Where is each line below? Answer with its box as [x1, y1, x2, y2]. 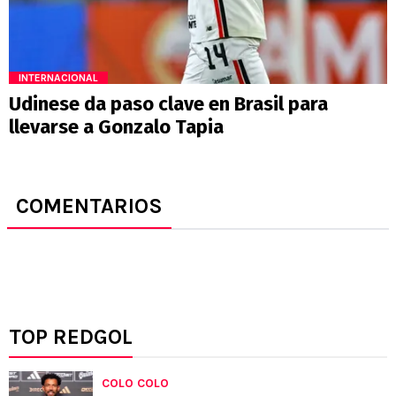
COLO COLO [102, 376, 169, 392]
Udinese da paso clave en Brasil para [9, 92, 328, 117]
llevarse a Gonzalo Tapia [9, 115, 224, 140]
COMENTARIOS [16, 194, 163, 219]
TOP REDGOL [9, 324, 133, 350]
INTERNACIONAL [19, 72, 98, 85]
